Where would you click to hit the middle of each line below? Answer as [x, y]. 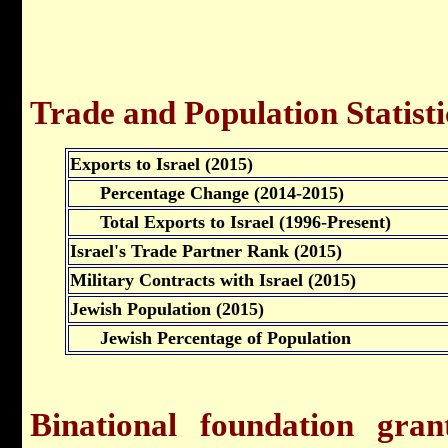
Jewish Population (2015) [167, 308]
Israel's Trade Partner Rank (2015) [206, 250]
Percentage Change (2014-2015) [207, 192]
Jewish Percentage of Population [210, 337]
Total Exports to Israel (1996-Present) [230, 221]
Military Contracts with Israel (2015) [213, 279]
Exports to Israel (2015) [161, 163]
